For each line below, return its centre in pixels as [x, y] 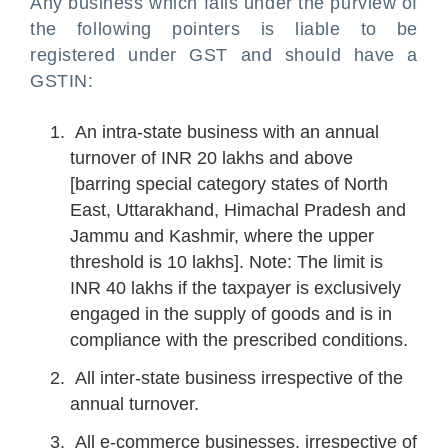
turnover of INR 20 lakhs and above [211, 158]
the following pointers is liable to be [224, 29]
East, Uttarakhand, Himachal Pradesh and [238, 210]
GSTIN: [62, 81]
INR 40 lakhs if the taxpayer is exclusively [235, 288]
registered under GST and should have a [224, 55]
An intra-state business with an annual [224, 132]
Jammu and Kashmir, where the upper [222, 236]
